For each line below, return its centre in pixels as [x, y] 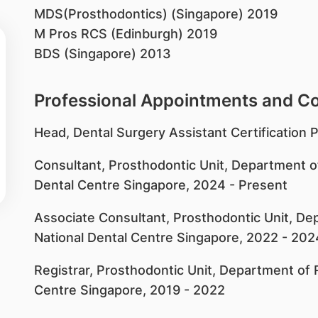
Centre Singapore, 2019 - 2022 [129, 290]
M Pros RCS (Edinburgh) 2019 [125, 34]
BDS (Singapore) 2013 [102, 54]
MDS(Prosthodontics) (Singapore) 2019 [155, 14]
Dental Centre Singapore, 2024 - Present [160, 185]
